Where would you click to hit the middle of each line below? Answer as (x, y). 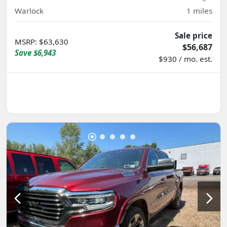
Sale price (194, 36)
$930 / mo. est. (185, 59)
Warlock (29, 11)
